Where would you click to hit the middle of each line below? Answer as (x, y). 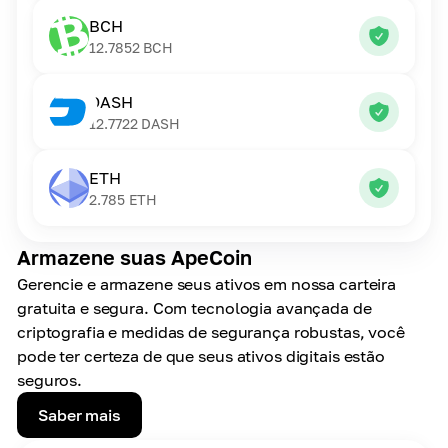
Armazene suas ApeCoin (134, 257)
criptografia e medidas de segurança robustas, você (211, 332)
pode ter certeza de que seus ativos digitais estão (201, 356)
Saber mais (79, 415)
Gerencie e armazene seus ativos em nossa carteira (207, 284)
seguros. (50, 380)
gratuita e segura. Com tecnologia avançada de (194, 308)
